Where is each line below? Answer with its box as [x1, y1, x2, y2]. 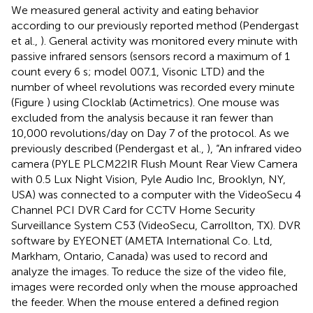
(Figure [11, 95, 47, 109]
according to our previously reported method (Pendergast [11, 18, 299, 32]
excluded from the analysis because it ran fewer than [11, 110, 273, 124]
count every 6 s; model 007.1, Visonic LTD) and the [11, 64, 265, 78]
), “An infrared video [207, 141, 302, 155]
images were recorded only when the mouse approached [11, 279, 298, 293]
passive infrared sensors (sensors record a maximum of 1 [11, 49, 290, 63]
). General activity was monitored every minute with [41, 34, 298, 48]
